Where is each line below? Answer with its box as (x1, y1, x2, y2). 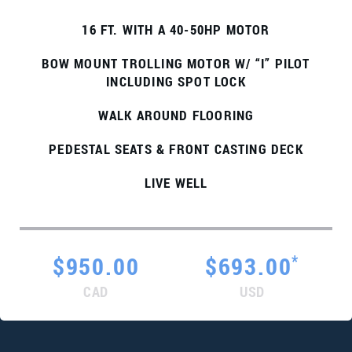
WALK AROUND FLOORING (97, 106, 255, 124)
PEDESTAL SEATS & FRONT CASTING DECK (49, 140, 303, 158)
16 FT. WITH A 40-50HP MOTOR (82, 20, 270, 38)
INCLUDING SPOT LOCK (106, 72, 246, 90)
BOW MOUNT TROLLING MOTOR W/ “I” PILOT (42, 54, 310, 72)
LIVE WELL (144, 174, 208, 192)
